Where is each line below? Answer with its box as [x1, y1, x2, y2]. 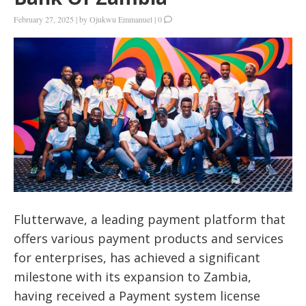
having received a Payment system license [14, 288, 260, 305]
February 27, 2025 [14, 14, 74, 25]
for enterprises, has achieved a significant [14, 249, 260, 266]
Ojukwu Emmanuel [89, 14, 152, 25]
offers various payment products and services [14, 230, 283, 247]
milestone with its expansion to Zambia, [14, 268, 251, 286]
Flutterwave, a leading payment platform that [14, 211, 286, 228]
